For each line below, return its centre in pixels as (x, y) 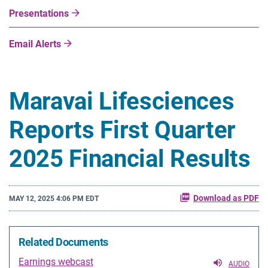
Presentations (39, 13)
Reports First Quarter (122, 130)
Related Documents (63, 242)
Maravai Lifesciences (122, 101)
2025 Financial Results (130, 159)
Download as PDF (226, 198)
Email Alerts (35, 44)
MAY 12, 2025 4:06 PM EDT (54, 198)
